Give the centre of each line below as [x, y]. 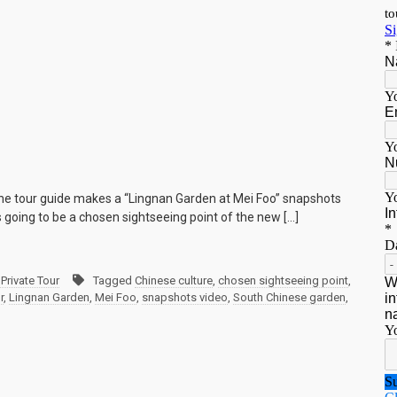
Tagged [114, 281]
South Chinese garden [289, 298]
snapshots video [185, 298]
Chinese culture [174, 281]
